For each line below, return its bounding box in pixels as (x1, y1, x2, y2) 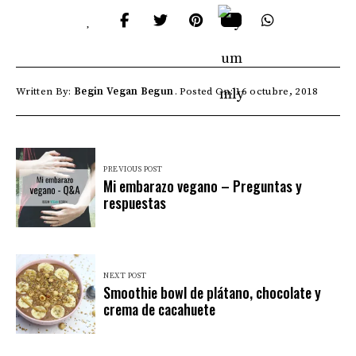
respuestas (103, 192, 166, 214)
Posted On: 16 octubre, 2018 (179, 84, 319, 98)
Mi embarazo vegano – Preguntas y (103, 176, 302, 197)
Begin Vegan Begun (73, 84, 174, 98)
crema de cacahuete (103, 299, 215, 320)
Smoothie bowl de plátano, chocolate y (103, 282, 321, 304)
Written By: (16, 84, 74, 98)
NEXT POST (103, 271, 147, 281)
